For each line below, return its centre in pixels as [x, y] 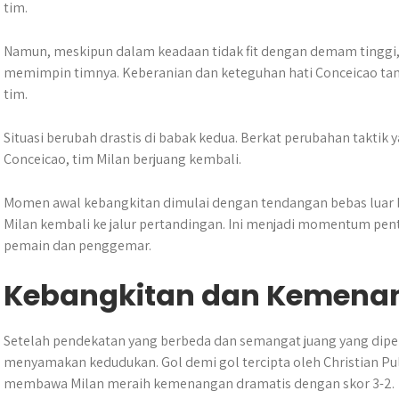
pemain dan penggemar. [77, 245]
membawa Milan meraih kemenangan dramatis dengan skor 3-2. [199, 383]
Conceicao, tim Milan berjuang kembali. [122, 159]
